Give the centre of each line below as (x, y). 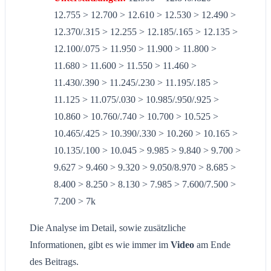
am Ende (214, 245)
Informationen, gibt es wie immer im (100, 245)
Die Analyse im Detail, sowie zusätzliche (108, 228)
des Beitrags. (55, 262)
